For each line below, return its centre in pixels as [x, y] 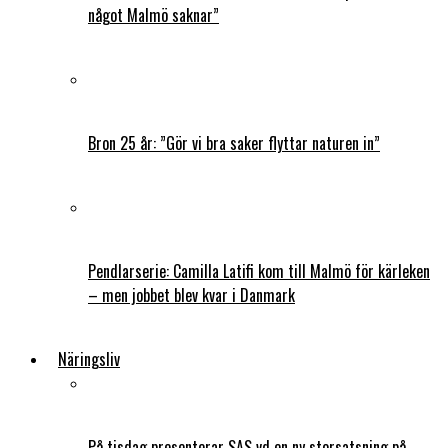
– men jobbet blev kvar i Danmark [191, 294]
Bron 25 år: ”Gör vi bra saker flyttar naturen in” [234, 142]
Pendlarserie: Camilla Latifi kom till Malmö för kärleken [259, 270]
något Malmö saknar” [153, 14]
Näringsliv [89, 358]
